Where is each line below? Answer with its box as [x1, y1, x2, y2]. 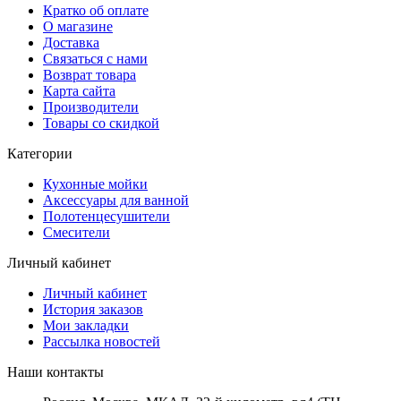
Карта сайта [43, 82, 115, 98]
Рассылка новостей [43, 333, 160, 349]
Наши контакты [7, 363, 104, 380]
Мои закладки [43, 317, 129, 333]
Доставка [43, 34, 99, 50]
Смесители [43, 224, 110, 240]
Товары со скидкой [43, 115, 159, 131]
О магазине [43, 18, 113, 34]
